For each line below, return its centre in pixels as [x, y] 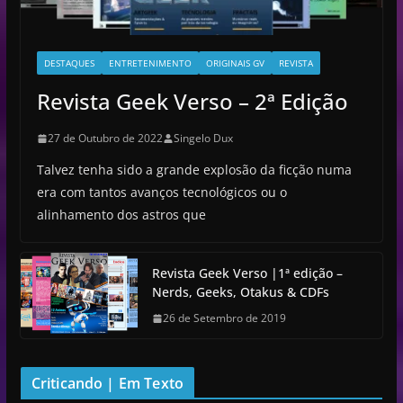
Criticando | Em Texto [107, 384]
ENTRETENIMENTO [150, 63]
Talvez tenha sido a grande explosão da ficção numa [194, 170]
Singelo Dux [203, 139]
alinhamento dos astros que [121, 215]
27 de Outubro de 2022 [105, 139]
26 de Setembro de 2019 [224, 318]
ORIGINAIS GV [235, 63]
